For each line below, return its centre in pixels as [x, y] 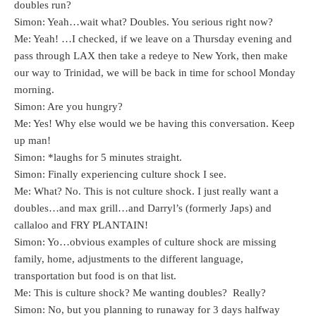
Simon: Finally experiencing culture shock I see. [120, 175]
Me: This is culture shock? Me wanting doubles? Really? [140, 293]
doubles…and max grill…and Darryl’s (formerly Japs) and [143, 208]
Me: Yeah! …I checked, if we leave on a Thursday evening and [153, 39]
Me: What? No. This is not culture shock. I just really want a [146, 192]
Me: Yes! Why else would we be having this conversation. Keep [154, 124]
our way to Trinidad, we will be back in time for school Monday [155, 73]
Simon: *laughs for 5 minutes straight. [98, 158]
